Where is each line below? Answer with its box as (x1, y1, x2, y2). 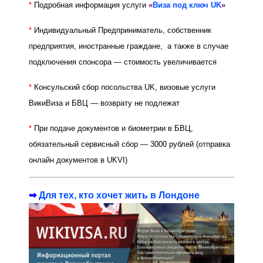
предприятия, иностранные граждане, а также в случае (29, 42, 228, 51)
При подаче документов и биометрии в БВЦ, (34, 124, 193, 133)
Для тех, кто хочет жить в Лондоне (39, 190, 200, 201)
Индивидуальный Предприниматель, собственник (34, 26, 211, 35)
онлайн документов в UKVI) (29, 156, 127, 165)
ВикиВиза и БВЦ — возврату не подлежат (29, 99, 180, 108)
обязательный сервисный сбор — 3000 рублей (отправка (29, 140, 230, 149)
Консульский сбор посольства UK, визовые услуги (34, 83, 215, 92)
